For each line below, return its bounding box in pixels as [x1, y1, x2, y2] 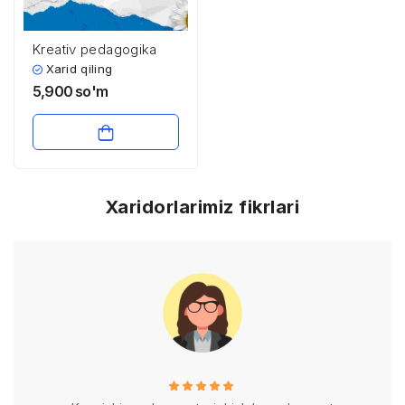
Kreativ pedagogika [33, 41, 157, 58]
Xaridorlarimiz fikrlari [105, 196, 300, 218]
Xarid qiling [46, 61, 113, 76]
